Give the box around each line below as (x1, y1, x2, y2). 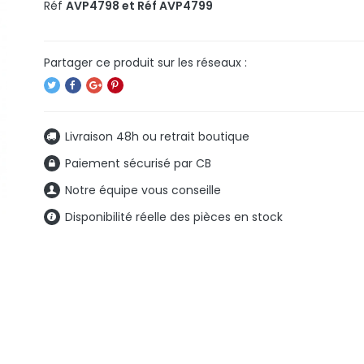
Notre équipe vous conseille (64, 182, 221, 198)
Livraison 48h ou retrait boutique (64, 128, 249, 145)
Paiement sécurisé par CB (64, 155, 211, 171)
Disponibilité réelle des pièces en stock (64, 209, 283, 225)
